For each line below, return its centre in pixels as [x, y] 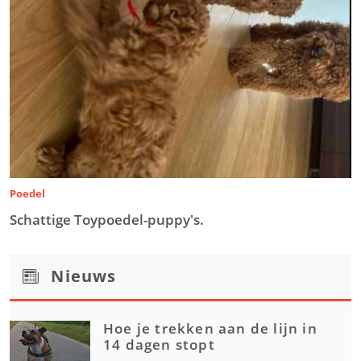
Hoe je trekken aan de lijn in [210, 329]
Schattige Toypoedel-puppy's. [107, 220]
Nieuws [84, 276]
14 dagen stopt [159, 345]
